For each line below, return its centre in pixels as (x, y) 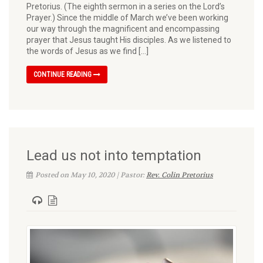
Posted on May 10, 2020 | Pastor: (91, 175)
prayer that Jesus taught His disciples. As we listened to (129, 40)
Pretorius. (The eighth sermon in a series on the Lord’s (126, 6)
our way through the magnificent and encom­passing (123, 28)
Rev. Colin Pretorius (180, 175)
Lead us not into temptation (114, 155)
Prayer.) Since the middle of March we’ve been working (127, 17)
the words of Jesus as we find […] (87, 51)
